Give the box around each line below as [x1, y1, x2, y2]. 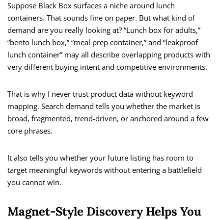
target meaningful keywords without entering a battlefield [7, 165, 202, 175]
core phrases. [7, 126, 53, 136]
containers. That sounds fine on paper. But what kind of [7, 13, 195, 23]
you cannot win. [7, 177, 61, 188]
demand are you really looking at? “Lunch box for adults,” [7, 25, 200, 35]
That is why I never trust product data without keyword [7, 89, 193, 99]
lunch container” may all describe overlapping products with [7, 50, 210, 60]
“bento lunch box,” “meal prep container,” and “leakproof [7, 37, 198, 48]
